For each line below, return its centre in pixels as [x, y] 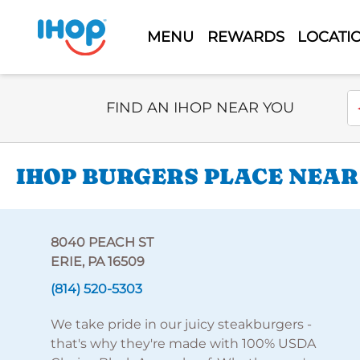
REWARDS [245, 37]
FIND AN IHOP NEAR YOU [200, 108]
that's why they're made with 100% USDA [183, 344]
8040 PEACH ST [102, 242]
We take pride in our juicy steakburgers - [181, 324]
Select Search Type [166, 98]
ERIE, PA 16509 [97, 262]
